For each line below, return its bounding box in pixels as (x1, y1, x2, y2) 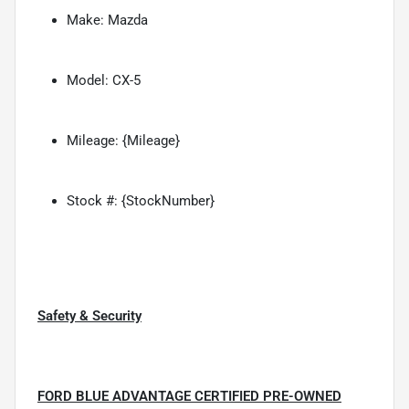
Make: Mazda (67, 11, 148, 28)
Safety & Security (37, 307, 142, 324)
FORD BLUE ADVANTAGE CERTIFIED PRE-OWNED (37, 387, 341, 404)
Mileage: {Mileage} (67, 131, 180, 149)
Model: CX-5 (67, 71, 141, 89)
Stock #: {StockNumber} (67, 192, 215, 209)
